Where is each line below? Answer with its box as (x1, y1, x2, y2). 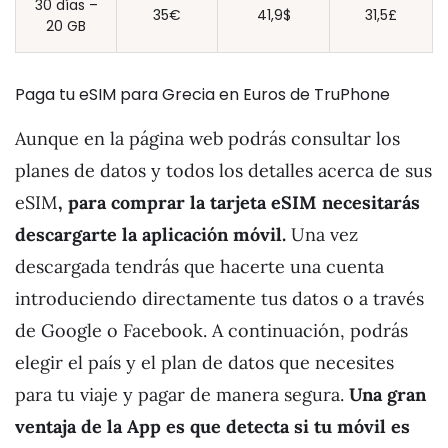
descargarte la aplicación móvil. (15, 223, 291, 247)
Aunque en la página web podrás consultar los (15, 127, 400, 151)
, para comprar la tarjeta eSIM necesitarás (58, 191, 420, 215)
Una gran (349, 383, 426, 407)
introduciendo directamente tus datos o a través (15, 287, 424, 311)
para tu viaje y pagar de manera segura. (15, 383, 349, 407)
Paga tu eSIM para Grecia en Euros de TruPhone (15, 83, 390, 107)
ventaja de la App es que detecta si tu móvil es (15, 415, 410, 439)
